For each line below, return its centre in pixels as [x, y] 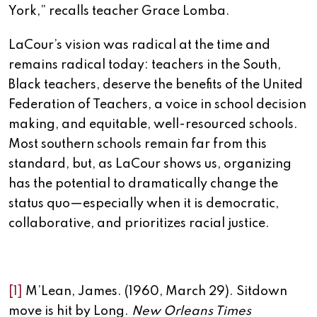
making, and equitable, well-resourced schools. [153, 125]
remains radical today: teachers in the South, [145, 65]
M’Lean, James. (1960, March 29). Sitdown [155, 292]
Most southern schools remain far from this [138, 145]
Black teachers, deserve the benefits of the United [156, 85]
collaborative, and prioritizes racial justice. [139, 224]
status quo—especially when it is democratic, [144, 204]
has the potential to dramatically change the [143, 184]
